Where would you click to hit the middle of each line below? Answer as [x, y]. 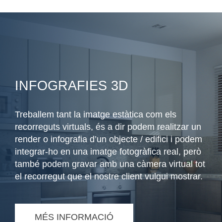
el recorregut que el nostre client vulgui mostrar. [109, 177]
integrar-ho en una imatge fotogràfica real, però [108, 152]
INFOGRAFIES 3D [72, 86]
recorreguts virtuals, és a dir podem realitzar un [108, 127]
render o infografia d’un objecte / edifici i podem [109, 139]
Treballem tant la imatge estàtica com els [96, 115]
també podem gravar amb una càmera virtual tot [110, 164]
